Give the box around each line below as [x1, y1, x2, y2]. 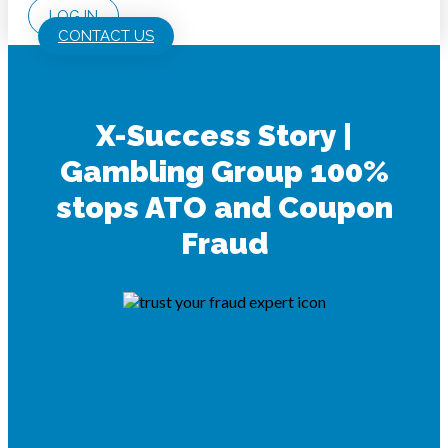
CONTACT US [58, 27, 154, 45]
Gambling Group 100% [59, 154, 389, 190]
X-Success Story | [96, 118, 352, 154]
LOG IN [49, 7, 98, 25]
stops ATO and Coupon [55, 190, 393, 226]
